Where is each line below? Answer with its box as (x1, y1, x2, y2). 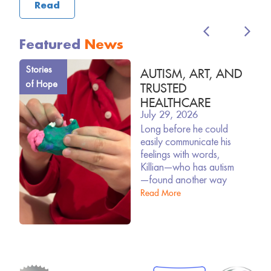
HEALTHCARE (140, 97, 214, 105)
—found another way (140, 172, 227, 187)
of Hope (25, 77, 57, 91)
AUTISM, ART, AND (140, 68, 242, 76)
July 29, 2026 (140, 109, 198, 116)
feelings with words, (140, 147, 220, 162)
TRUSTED (140, 82, 186, 90)
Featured (19, 38, 85, 53)
